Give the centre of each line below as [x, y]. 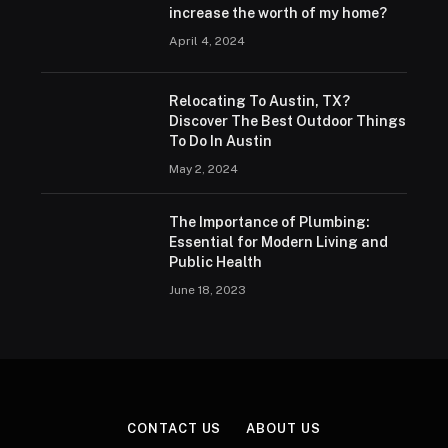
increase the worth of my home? [277, 13]
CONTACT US [174, 428]
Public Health [215, 262]
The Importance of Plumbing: [269, 222]
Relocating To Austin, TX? [259, 101]
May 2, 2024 [203, 169]
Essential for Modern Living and [278, 242]
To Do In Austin [220, 141]
